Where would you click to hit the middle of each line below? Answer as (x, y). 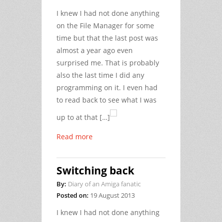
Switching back (95, 170)
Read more (75, 136)
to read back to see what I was (107, 100)
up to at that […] (83, 117)
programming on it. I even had (107, 87)
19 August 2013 (112, 195)
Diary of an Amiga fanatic (104, 184)
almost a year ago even (95, 50)
